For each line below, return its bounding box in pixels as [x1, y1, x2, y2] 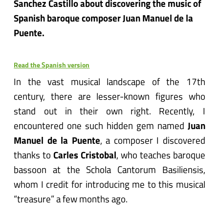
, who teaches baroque [116, 152, 205, 161]
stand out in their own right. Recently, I [14, 108, 205, 117]
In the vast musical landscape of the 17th [14, 78, 205, 88]
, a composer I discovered [100, 137, 205, 147]
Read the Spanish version [14, 62, 90, 70]
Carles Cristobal [53, 152, 117, 161]
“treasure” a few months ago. [14, 196, 128, 205]
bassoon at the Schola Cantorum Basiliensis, [14, 166, 205, 176]
